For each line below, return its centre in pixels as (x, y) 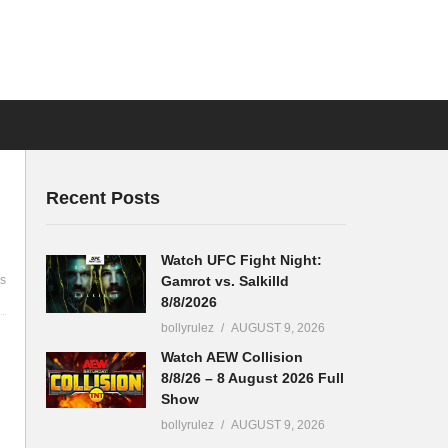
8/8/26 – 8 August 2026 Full (252, 377)
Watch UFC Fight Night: (241, 259)
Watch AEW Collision (232, 356)
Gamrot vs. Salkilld (225, 280)
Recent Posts (103, 197)
